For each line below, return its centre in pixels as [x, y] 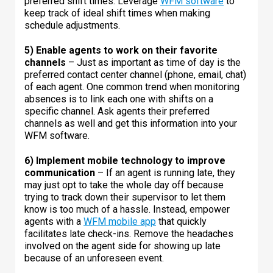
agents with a [54, 221]
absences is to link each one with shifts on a [119, 99]
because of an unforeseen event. [94, 258]
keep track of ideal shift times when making [117, 13]
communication [60, 172]
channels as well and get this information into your [131, 123]
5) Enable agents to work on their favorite [121, 50]
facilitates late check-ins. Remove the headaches [129, 233]
